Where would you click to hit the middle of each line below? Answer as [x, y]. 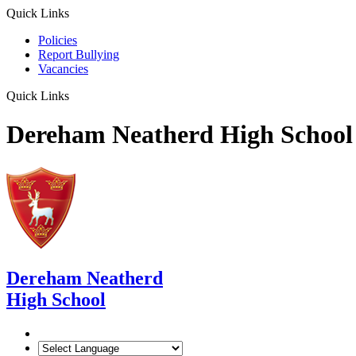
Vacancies [63, 69]
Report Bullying [79, 54]
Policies [58, 40]
